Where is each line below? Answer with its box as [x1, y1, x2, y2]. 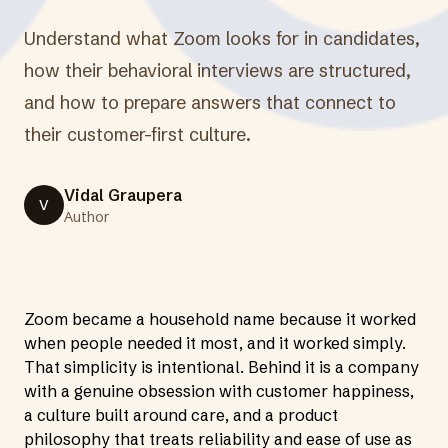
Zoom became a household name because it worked [24, 309, 416, 329]
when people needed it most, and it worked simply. [24, 333, 406, 353]
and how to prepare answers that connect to [24, 91, 396, 114]
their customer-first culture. [24, 123, 251, 146]
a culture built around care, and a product [24, 405, 338, 425]
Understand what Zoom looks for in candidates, [24, 27, 420, 50]
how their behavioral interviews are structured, [24, 59, 411, 82]
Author [64, 208, 109, 226]
